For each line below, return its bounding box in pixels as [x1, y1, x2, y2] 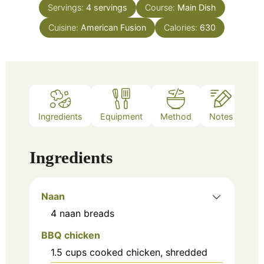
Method [160, 111, 192, 121]
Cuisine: [48, 22, 81, 33]
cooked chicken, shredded [90, 246, 207, 258]
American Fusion [81, 22, 146, 33]
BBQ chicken [41, 229, 100, 241]
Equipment [100, 111, 143, 121]
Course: [145, 2, 177, 13]
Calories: [164, 22, 200, 33]
